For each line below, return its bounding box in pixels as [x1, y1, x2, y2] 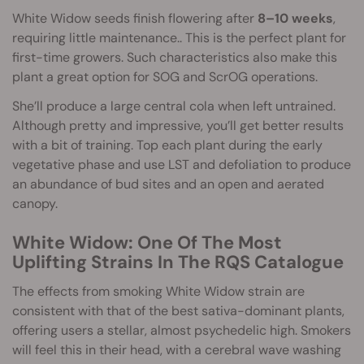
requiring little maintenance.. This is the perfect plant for [12, 29, 346, 46]
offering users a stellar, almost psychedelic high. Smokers [12, 322, 351, 339]
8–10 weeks [258, 10, 333, 27]
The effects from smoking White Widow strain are [12, 283, 305, 300]
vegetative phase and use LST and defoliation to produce [12, 156, 351, 173]
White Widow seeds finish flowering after [12, 10, 258, 27]
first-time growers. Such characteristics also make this [12, 49, 337, 66]
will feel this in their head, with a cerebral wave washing [12, 341, 341, 358]
